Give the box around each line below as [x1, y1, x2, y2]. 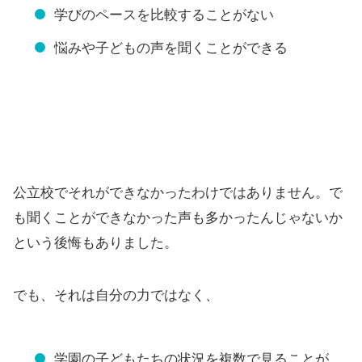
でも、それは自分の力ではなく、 [13, 288, 219, 304]
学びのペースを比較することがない [54, 7, 274, 23]
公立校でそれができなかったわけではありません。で [13, 185, 343, 201]
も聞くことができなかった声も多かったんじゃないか [13, 210, 343, 226]
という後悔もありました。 [13, 235, 178, 251]
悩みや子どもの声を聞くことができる [54, 40, 288, 57]
